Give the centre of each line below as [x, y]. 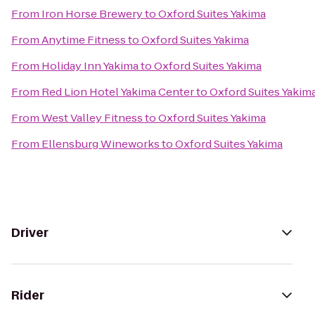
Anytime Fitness [84, 40]
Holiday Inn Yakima [90, 66]
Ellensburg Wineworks [101, 144]
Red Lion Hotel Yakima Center [118, 92]
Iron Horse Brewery [92, 14]
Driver [30, 233]
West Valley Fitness [92, 118]
